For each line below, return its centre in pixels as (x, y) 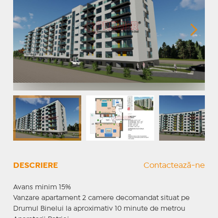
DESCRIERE (35, 165)
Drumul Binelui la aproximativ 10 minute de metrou (99, 209)
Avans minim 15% (42, 187)
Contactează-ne (174, 165)
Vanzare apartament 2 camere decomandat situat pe (101, 198)
